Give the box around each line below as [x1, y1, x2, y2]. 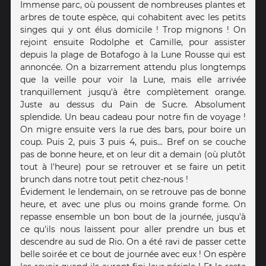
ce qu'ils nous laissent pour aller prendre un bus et [20, 223, 246, 235]
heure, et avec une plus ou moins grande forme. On [20, 198, 246, 210]
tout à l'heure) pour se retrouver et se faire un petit [20, 161, 246, 172]
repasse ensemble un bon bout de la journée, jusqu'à [20, 211, 246, 222]
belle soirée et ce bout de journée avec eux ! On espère [20, 248, 246, 259]
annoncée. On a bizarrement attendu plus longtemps [20, 61, 246, 72]
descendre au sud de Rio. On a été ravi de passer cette [20, 236, 246, 247]
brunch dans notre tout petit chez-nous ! [20, 173, 188, 185]
